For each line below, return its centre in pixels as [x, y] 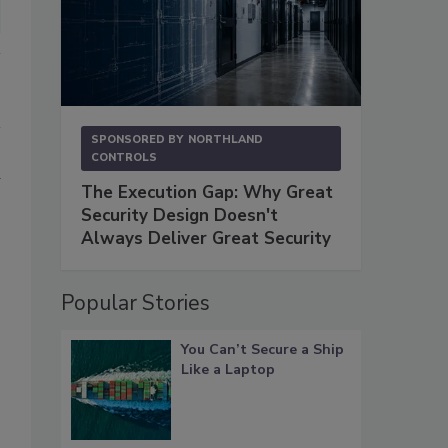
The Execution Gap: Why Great [207, 193]
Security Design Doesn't [179, 216]
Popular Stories [135, 303]
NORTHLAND [225, 140]
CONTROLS [124, 158]
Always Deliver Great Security [206, 239]
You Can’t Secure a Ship [262, 350]
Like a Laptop [228, 370]
